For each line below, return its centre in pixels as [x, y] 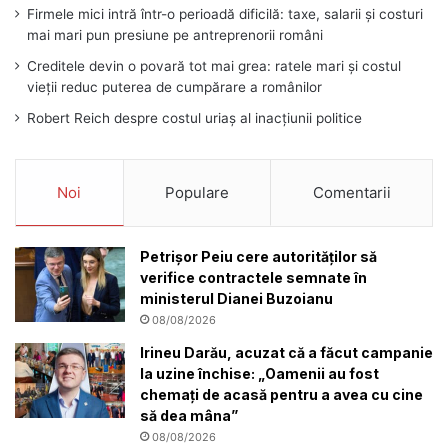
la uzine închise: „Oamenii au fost [259, 374]
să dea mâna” [189, 416]
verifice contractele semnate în [253, 278]
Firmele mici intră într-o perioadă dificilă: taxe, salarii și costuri [225, 14]
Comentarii [351, 193]
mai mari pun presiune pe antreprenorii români [175, 35]
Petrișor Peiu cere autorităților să [258, 257]
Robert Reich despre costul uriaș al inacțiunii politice [194, 118]
